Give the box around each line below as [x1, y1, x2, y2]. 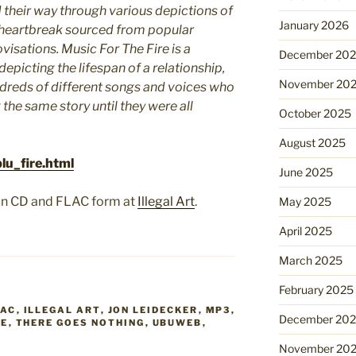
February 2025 [278, 283, 354, 297]
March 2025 [278, 253, 342, 268]
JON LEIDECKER [107, 304, 199, 316]
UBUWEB [152, 317, 203, 329]
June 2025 [278, 165, 333, 180]
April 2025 [278, 224, 332, 238]
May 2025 [278, 195, 331, 209]
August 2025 [278, 136, 346, 150]
